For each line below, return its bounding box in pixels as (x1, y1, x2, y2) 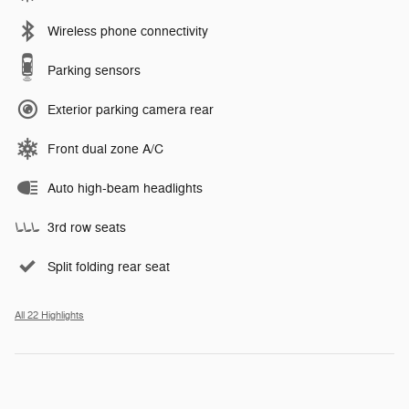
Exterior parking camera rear (47, 101, 214, 118)
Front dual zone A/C (47, 141, 163, 157)
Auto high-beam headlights (47, 180, 203, 196)
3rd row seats (47, 219, 126, 236)
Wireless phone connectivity (47, 23, 208, 39)
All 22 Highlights (15, 309, 84, 321)
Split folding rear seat (47, 258, 170, 275)
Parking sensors (47, 62, 141, 79)
